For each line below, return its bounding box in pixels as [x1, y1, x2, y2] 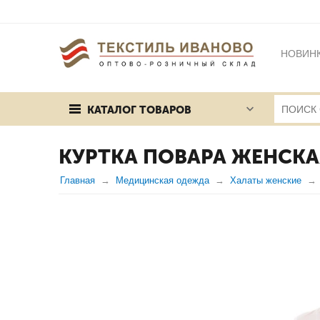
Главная [60, 175, 95, 186]
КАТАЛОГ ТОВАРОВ [87, 104, 191, 116]
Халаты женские [230, 175, 301, 186]
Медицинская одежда [116, 175, 209, 186]
